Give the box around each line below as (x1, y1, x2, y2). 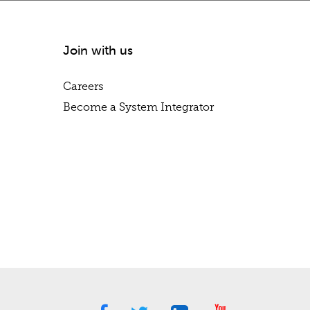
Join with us (63, 43, 133, 57)
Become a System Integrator (63, 100, 214, 113)
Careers (63, 80, 104, 93)
